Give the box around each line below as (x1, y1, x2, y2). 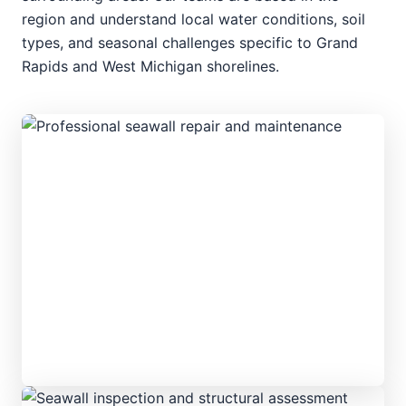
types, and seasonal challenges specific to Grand (22, 33, 358, 52)
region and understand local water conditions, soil (22, 9, 365, 28)
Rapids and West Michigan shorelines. (22, 56, 279, 75)
